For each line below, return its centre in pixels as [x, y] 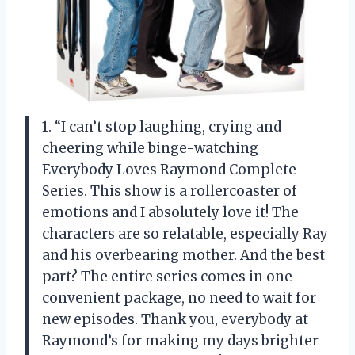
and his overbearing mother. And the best [183, 255]
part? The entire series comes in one [167, 276]
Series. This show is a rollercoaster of [170, 191]
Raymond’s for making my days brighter [180, 340]
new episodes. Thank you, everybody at [175, 319]
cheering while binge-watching [150, 148]
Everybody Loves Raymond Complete [169, 169]
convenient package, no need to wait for [179, 298]
